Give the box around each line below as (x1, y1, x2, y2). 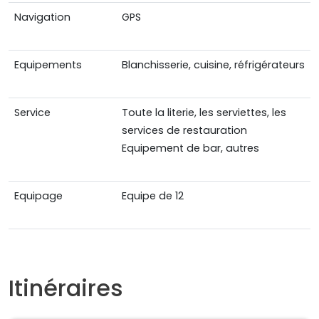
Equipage (14, 189, 63, 204)
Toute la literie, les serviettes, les (122, 105, 286, 120)
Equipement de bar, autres (122, 141, 259, 156)
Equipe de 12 (122, 189, 184, 204)
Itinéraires (9, 272, 123, 305)
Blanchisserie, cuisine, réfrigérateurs (122, 58, 305, 73)
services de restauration (122, 123, 247, 138)
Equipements (14, 58, 82, 73)
